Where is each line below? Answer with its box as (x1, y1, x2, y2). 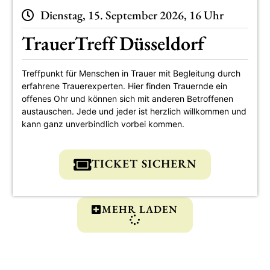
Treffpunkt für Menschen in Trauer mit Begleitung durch (21, 68, 240, 79)
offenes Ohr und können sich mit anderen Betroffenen (21, 93, 233, 104)
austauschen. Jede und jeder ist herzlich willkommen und (21, 106, 246, 117)
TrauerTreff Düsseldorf (21, 30, 204, 56)
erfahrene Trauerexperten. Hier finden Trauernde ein (21, 81, 227, 92)
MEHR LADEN (101, 202, 178, 216)
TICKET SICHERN (91, 156, 197, 172)
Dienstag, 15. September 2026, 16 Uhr (40, 7, 224, 23)
